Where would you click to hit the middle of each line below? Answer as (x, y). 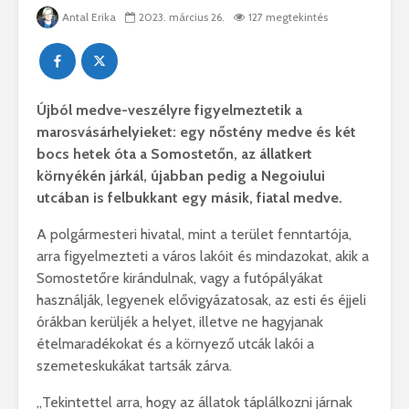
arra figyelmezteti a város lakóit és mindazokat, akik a (203, 257)
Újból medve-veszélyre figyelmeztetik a (169, 110)
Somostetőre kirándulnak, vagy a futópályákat (180, 278)
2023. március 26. (182, 17)
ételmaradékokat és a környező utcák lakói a (175, 344)
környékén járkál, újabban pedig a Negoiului (181, 176)
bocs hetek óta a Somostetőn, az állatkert (174, 154)
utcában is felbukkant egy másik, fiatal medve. (191, 198)
